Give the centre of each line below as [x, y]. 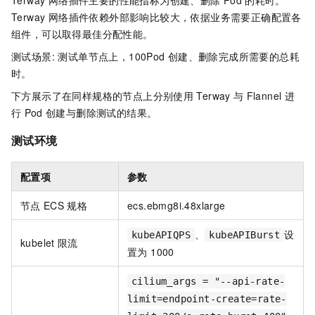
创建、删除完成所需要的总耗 [233, 57]
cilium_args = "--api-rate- [208, 281]
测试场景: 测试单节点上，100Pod [88, 57]
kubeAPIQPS [161, 234]
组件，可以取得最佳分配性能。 [82, 34]
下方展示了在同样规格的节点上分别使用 [103, 96]
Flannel [264, 96]
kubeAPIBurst [245, 234]
